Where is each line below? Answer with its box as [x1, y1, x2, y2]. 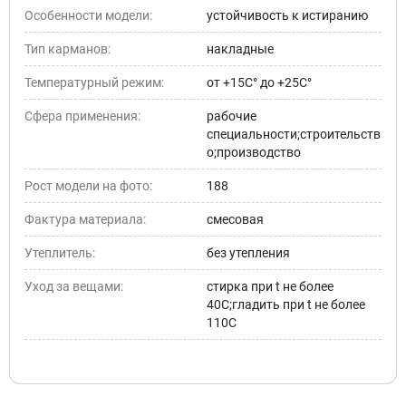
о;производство [207, 144, 301, 159]
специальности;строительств [207, 126, 381, 141]
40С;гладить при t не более [207, 296, 365, 312]
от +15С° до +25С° [207, 74, 312, 90]
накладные [207, 41, 274, 56]
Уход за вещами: [24, 278, 123, 294]
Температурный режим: [24, 74, 164, 90]
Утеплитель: [24, 245, 95, 260]
